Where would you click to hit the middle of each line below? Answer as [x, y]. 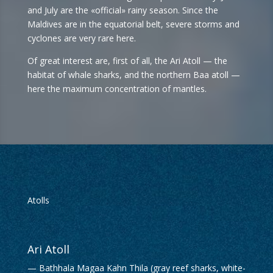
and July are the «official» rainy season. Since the [122, 10]
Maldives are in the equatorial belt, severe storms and [133, 24]
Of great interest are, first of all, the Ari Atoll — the [127, 61]
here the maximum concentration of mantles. [117, 89]
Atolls [38, 200]
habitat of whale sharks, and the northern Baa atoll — [133, 75]
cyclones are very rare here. [81, 38]
